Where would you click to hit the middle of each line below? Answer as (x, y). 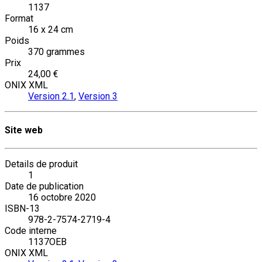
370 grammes (56, 51)
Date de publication (44, 187)
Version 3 (98, 96)
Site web (24, 130)
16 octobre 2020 (62, 198)
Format (19, 18)
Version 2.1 (51, 96)
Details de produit (41, 164)
